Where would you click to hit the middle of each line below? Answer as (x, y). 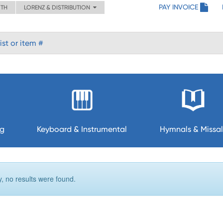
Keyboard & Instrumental (82, 129)
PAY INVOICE (178, 7)
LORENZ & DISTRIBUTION (58, 7)
